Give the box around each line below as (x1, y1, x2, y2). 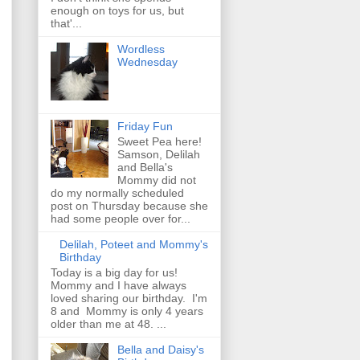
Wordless (117, 43, 165, 56)
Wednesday (117, 55, 178, 69)
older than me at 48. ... (51, 317, 166, 330)
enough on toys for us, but (51, 4, 184, 18)
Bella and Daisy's (117, 342, 204, 356)
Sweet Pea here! (117, 134, 202, 148)
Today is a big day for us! (51, 265, 178, 279)
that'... (51, 17, 82, 31)
